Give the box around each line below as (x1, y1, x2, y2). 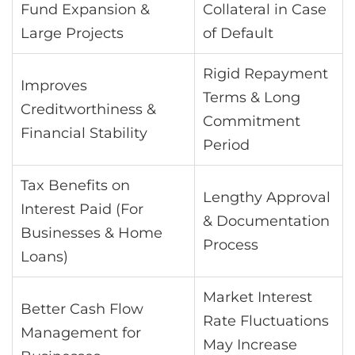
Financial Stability (21, 124, 147, 142)
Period (203, 136, 250, 154)
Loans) (21, 247, 68, 265)
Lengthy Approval (203, 188, 330, 206)
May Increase (203, 335, 297, 353)
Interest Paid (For (21, 200, 143, 218)
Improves (21, 76, 87, 94)
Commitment (203, 112, 300, 130)
